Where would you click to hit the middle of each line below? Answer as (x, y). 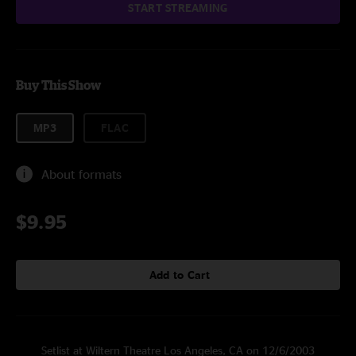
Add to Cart (180, 275)
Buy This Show (58, 85)
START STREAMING (178, 8)
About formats (81, 174)
